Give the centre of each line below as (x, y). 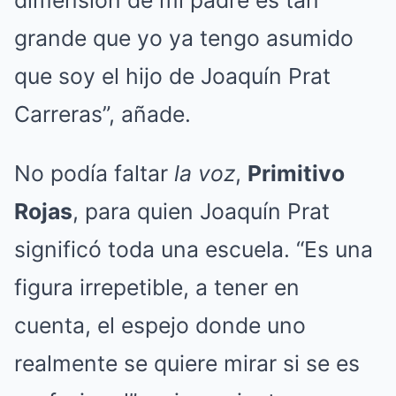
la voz (202, 174)
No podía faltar (91, 174)
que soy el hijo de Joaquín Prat (172, 76)
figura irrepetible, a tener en (157, 288)
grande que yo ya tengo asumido (184, 38)
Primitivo (296, 174)
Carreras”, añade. (103, 114)
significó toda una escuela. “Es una (194, 250)
